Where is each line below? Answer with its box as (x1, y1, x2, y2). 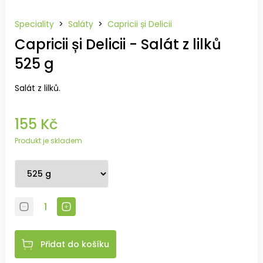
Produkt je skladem (15, 136, 82, 146)
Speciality (15, 18, 54, 30)
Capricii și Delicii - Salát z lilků (15, 35, 221, 54)
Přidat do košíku (41, 238, 109, 250)
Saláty (68, 18, 93, 30)
